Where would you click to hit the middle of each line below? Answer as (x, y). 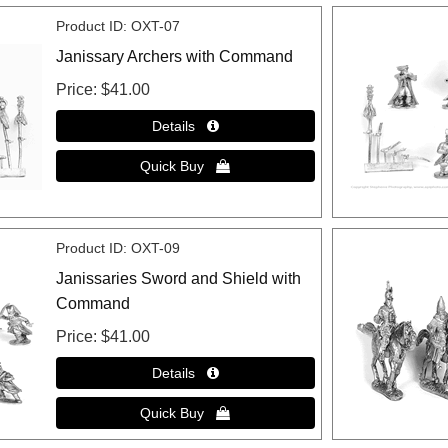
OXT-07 (155, 26)
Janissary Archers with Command (174, 57)
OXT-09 (155, 248)
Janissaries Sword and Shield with (178, 279)
